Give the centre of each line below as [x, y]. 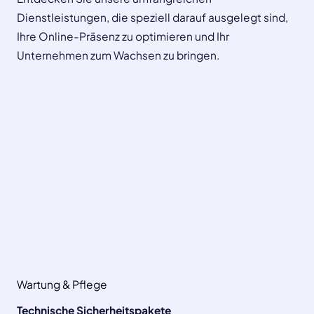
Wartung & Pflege [62, 284]
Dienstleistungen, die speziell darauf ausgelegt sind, [152, 17]
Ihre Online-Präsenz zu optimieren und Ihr [123, 36]
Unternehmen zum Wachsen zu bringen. [118, 55]
